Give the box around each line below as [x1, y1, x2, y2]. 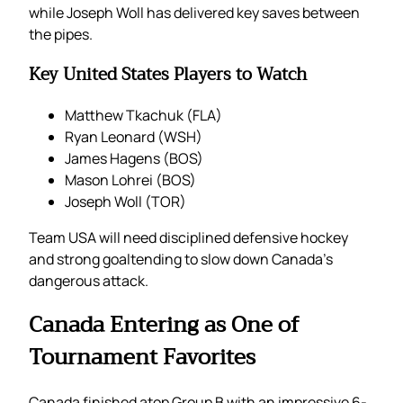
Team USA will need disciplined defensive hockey [29, 227, 348, 247]
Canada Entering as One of [29, 306, 300, 345]
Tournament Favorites [29, 338, 255, 377]
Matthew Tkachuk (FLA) [65, 104, 222, 125]
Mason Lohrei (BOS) [65, 169, 196, 190]
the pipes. [29, 24, 93, 45]
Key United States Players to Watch [29, 59, 307, 89]
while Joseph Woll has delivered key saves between [29, 3, 360, 23]
